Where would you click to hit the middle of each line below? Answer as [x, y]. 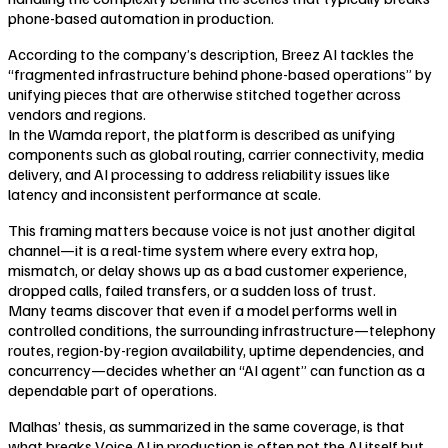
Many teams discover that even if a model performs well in [202, 309]
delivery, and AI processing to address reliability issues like [199, 173]
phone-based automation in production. [141, 17]
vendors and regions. [77, 113]
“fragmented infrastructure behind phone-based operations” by [220, 73]
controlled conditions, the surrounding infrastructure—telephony [222, 329]
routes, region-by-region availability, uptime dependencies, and [216, 349]
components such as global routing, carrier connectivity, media [216, 153]
